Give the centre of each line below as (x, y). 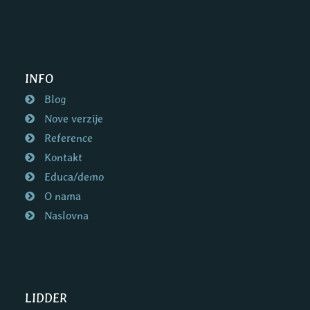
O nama (62, 197)
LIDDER (46, 299)
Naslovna (65, 216)
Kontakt (62, 158)
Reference (67, 138)
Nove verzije (73, 119)
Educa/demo (73, 177)
